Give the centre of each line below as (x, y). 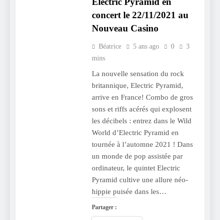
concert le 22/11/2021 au (140, 15)
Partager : (104, 207)
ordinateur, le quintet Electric (136, 168)
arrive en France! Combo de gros (142, 97)
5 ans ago (146, 46)
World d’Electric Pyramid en (135, 132)
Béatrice (110, 46)
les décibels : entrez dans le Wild (141, 121)
